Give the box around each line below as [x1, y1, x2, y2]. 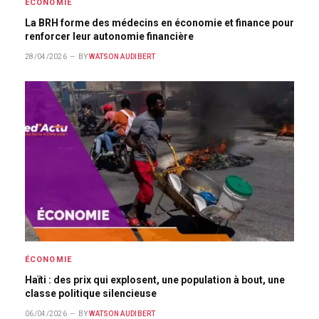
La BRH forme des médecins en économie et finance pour [25, 17, 294, 28]
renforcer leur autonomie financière [25, 31, 194, 42]
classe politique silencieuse [25, 288, 157, 299]
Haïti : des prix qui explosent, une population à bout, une [25, 274, 285, 286]
